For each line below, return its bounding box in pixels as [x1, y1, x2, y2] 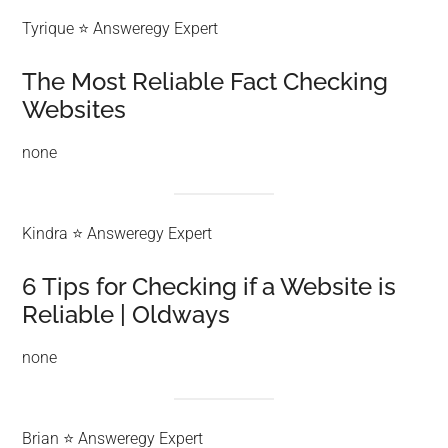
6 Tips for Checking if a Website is [22, 272, 397, 302]
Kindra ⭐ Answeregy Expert [22, 224, 213, 244]
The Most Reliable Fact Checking [22, 67, 389, 97]
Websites [22, 95, 127, 125]
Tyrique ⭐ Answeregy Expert [22, 19, 219, 39]
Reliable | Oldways [22, 300, 231, 330]
